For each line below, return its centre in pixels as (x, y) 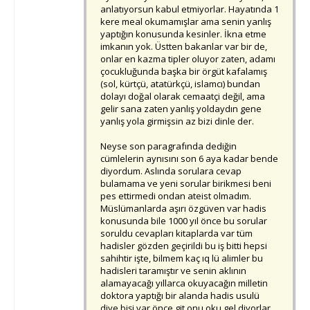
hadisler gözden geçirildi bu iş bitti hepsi (184, 246)
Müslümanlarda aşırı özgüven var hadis (183, 209)
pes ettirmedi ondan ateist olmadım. (176, 196)
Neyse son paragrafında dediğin (168, 146)
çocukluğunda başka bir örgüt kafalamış (184, 72)
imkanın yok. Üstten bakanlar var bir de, (184, 47)
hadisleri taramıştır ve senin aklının (173, 271)
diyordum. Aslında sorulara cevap (171, 171)
